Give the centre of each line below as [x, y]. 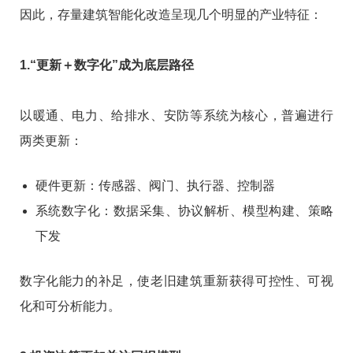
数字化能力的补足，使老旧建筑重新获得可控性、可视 [176, 281]
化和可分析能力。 [70, 306]
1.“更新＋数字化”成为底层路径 [107, 65]
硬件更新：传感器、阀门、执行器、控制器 [155, 185]
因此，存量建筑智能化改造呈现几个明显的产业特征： [171, 14]
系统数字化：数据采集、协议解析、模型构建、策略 [184, 210]
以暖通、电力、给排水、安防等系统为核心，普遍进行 [176, 115]
